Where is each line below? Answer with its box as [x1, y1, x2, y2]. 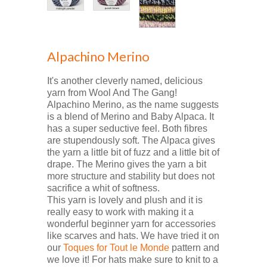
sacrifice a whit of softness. [47, 182, 160, 193]
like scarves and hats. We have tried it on [47, 230, 219, 241]
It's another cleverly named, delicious [47, 75, 203, 86]
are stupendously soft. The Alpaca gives [47, 135, 215, 145]
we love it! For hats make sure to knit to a [47, 254, 218, 265]
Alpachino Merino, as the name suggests [47, 99, 219, 110]
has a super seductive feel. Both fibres [47, 123, 207, 133]
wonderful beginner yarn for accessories [47, 218, 216, 229]
